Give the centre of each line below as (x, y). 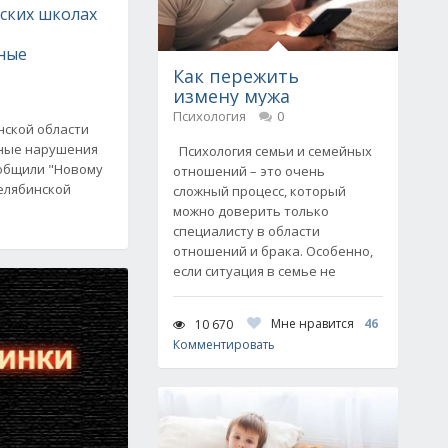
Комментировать (224, 344)
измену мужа (231, 96)
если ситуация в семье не (254, 271)
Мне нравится (312, 323)
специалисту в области (246, 231)
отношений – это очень (249, 171)
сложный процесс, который (259, 191)
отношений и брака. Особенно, (273, 251)
